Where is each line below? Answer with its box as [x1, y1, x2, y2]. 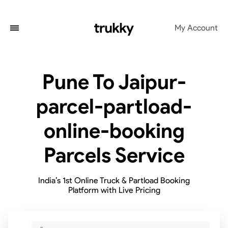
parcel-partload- [36, 94, 192, 119]
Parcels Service [43, 143, 185, 167]
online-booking [43, 119, 185, 143]
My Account [175, 23, 218, 33]
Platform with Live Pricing [68, 185, 160, 195]
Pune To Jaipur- [42, 70, 186, 94]
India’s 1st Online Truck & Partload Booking [38, 176, 190, 185]
